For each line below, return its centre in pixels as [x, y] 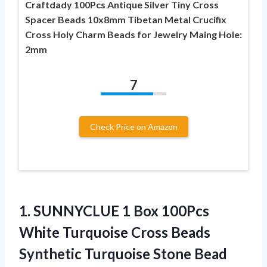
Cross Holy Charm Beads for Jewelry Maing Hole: [133, 34]
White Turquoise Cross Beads [115, 232]
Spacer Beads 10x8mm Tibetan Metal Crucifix [126, 19]
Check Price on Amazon [133, 126]
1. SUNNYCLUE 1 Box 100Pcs [114, 210]
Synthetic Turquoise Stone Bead [123, 253]
